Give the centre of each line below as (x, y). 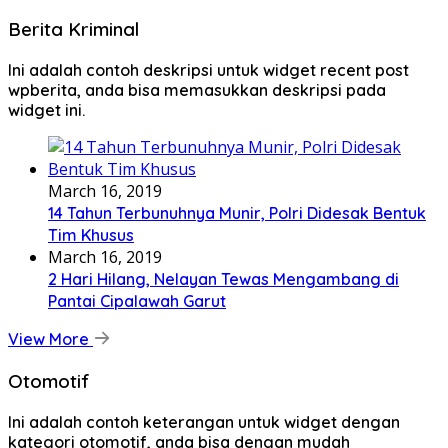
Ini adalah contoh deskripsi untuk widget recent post (208, 70)
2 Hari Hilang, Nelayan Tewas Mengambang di (223, 279)
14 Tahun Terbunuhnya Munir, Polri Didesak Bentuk (237, 213)
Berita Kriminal (73, 29)
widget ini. (46, 110)
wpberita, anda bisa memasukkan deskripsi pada (197, 90)
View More (50, 339)
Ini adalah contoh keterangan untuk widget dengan (204, 421)
